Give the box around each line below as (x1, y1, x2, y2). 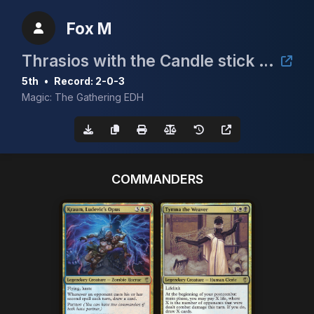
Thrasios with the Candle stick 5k (259, 51, 274, 70)
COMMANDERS (111, 171, 203, 186)
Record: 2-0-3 (54, 75, 125, 87)
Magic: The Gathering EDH (22, 91, 144, 103)
